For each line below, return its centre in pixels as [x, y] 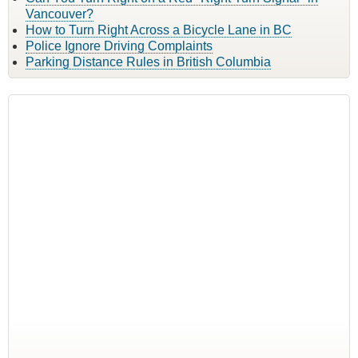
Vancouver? [60, 14]
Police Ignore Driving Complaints [119, 46]
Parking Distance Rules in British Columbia [148, 62]
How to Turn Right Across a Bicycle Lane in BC [159, 30]
